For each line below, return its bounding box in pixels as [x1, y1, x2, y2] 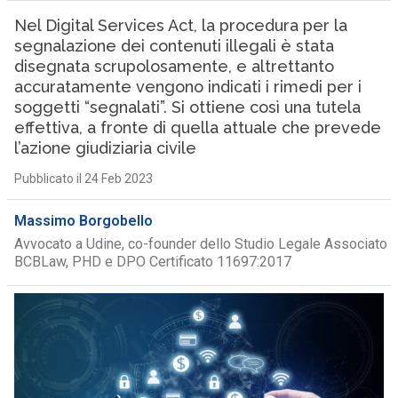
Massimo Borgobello [13, 212, 153, 229]
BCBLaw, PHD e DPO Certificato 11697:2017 [13, 253, 291, 270]
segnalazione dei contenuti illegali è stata [13, 36, 334, 55]
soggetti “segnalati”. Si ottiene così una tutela [13, 98, 361, 116]
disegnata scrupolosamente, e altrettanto [13, 57, 334, 76]
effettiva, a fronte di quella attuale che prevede [13, 118, 381, 137]
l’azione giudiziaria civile [13, 139, 196, 157]
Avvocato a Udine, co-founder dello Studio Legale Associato [13, 235, 387, 252]
